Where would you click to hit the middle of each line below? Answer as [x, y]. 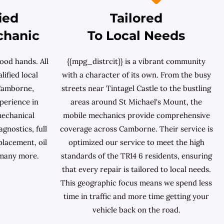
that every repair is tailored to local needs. [136, 169]
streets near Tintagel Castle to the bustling [136, 88]
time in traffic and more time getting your [136, 196]
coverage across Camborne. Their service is [136, 129]
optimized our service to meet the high [136, 142]
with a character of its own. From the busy [136, 75]
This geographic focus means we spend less [136, 183]
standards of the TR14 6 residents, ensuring [136, 156]
